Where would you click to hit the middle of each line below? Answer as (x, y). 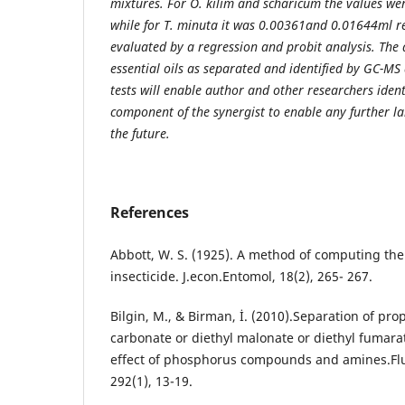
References (150, 212)
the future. (140, 133)
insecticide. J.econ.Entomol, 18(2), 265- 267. (241, 276)
